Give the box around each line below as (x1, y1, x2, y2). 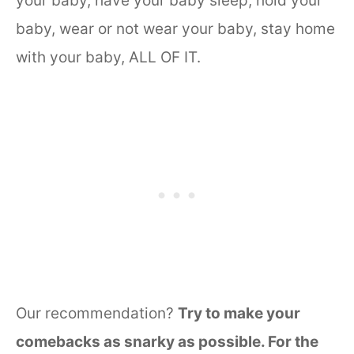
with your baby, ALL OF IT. (16, 47, 201, 66)
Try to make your (178, 304, 300, 323)
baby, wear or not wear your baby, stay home (16, 19, 335, 38)
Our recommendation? (16, 304, 178, 323)
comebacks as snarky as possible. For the (16, 333, 318, 352)
